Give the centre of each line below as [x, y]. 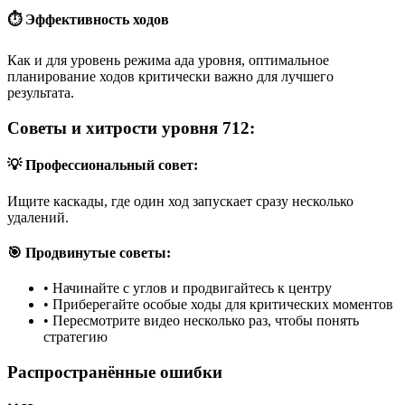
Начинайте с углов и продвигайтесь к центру [192, 288]
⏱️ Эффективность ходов [88, 20]
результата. [41, 93]
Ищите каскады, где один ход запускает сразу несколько [180, 201]
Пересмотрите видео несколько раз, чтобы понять [206, 321]
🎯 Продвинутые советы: [89, 252]
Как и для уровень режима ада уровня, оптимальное [168, 61]
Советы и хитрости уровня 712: [131, 128]
